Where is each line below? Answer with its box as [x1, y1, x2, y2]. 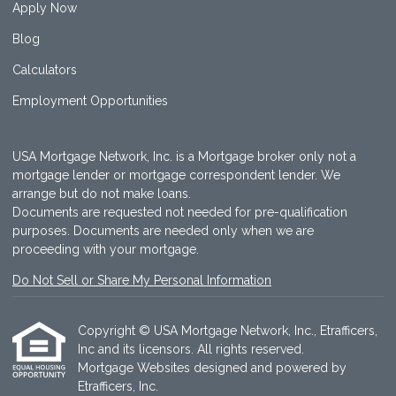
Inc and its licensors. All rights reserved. [78, 342, 304, 356]
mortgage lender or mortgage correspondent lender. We [12, 168, 340, 182]
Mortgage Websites [78, 361, 194, 375]
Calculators [12, 63, 77, 77]
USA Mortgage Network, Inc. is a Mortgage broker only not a [12, 149, 356, 164]
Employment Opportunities [12, 94, 168, 108]
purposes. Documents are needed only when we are [12, 224, 314, 238]
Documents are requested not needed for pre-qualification [12, 205, 347, 219]
